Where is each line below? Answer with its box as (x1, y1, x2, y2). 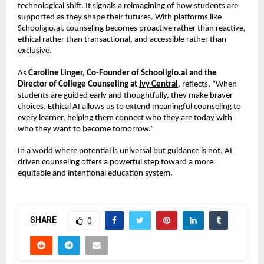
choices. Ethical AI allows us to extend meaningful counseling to (18, 102, 241, 111)
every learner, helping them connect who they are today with (18, 113, 232, 123)
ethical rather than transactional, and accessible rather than (18, 35, 226, 44)
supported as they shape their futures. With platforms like (18, 12, 222, 22)
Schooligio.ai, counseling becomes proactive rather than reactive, (18, 24, 246, 33)
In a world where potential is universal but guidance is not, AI (18, 147, 232, 156)
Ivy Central (139, 80, 178, 89)
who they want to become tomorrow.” (18, 124, 154, 134)
